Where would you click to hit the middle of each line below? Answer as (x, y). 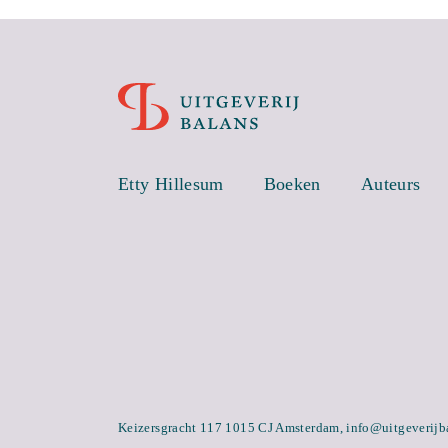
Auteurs (390, 184)
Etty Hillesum (171, 184)
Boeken (292, 184)
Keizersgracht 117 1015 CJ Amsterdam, (232, 428)
